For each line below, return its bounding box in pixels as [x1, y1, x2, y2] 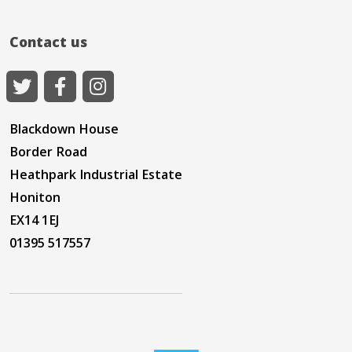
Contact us [9, 32, 87, 52]
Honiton [9, 189, 60, 207]
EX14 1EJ [9, 211, 59, 229]
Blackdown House [9, 120, 119, 138]
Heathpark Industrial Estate [9, 166, 182, 184]
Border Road [9, 143, 87, 161]
